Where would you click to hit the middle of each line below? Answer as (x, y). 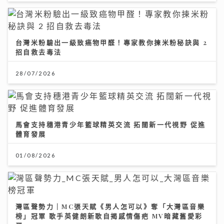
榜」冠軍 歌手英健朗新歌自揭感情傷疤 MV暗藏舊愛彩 (109, 216)
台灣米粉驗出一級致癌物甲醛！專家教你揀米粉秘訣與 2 (112, 42)
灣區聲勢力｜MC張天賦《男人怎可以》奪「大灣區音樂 (110, 206)
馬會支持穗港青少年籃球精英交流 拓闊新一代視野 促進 (111, 124)
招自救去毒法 (39, 52)
